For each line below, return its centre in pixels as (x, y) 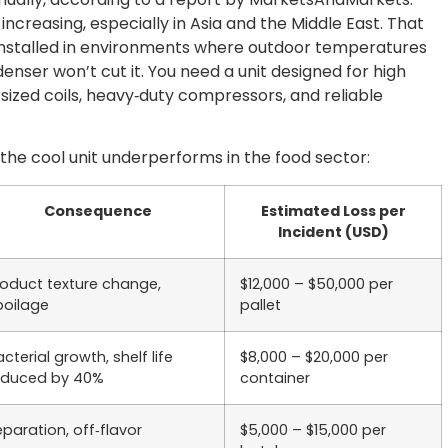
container (275, 377)
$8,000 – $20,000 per (314, 356)
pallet (260, 304)
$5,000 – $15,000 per (313, 429)
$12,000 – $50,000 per (316, 283)
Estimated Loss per (333, 210)
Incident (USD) (333, 231)
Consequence (97, 210)
